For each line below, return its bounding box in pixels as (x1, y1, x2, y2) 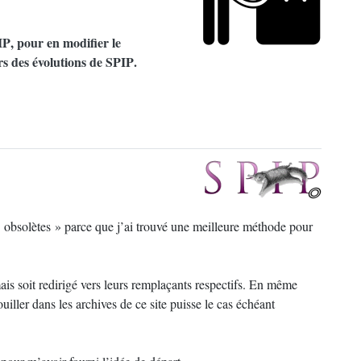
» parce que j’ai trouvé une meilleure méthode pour (55, 218, 313, 234)
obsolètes (4, 218, 51, 234)
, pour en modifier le (10, 33, 121, 52)
